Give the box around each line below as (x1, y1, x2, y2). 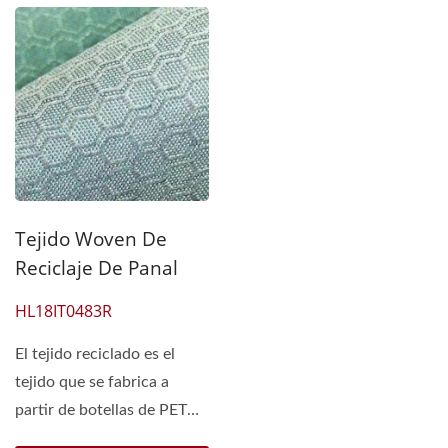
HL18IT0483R (15, 300, 112, 323)
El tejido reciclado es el (15, 346, 175, 363)
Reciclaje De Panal (15, 255, 178, 282)
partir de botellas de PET (15, 402, 187, 419)
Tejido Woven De (15, 226, 167, 253)
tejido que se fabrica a (15, 374, 169, 391)
